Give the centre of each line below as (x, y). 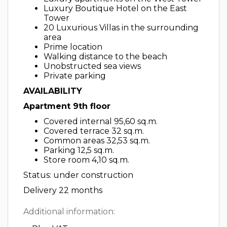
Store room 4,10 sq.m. (86, 160)
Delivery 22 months (63, 190)
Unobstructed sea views (92, 66)
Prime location (73, 47)
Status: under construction (78, 175)
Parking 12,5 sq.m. (79, 150)
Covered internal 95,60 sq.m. (101, 121)
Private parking (75, 76)
